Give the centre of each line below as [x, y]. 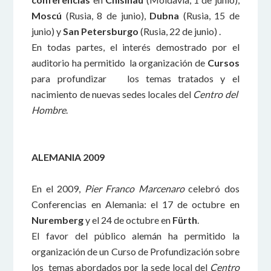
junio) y [47, 31]
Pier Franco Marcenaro [134, 188]
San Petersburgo [101, 31]
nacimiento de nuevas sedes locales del [113, 94]
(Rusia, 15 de [209, 15]
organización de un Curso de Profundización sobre [135, 251]
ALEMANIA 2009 [68, 157]
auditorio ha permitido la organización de [119, 63]
